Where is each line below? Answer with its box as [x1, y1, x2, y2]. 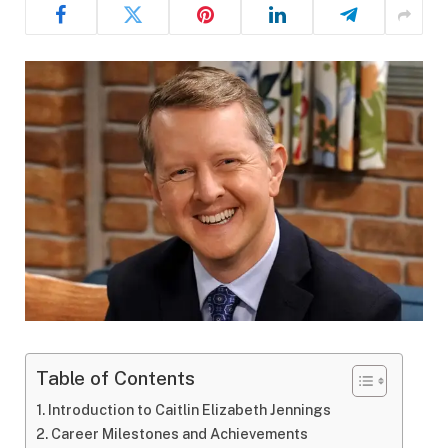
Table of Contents [36, 367, 195, 390]
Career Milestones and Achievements [50, 425, 308, 443]
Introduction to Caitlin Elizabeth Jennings [47, 401, 331, 419]
